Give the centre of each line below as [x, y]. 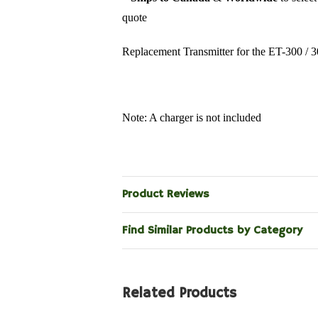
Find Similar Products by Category [212, 231]
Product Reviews [166, 194]
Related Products [179, 294]
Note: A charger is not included [192, 117]
